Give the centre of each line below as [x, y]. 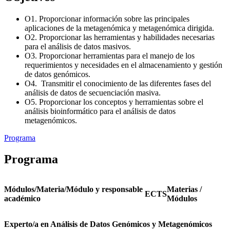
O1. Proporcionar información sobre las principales [107, 18]
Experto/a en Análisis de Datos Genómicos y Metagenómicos [108, 224]
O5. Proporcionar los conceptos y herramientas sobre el [114, 102]
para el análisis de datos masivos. [78, 46]
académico [22, 199]
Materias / [184, 189]
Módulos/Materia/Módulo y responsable [73, 189]
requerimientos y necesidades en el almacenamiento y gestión [123, 65]
